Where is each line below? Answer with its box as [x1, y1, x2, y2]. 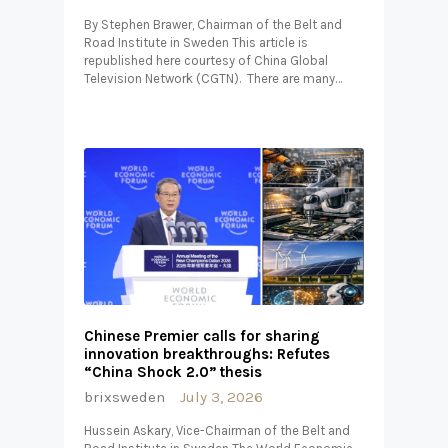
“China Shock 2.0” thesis [84, 363, 262, 382]
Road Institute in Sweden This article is [84, 34, 308, 50]
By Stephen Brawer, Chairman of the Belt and [84, 16, 342, 32]
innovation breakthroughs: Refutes [84, 345, 330, 364]
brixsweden [84, 388, 165, 407]
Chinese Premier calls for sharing [84, 327, 320, 346]
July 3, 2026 [180, 388, 264, 407]
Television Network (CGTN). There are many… [84, 70, 342, 86]
